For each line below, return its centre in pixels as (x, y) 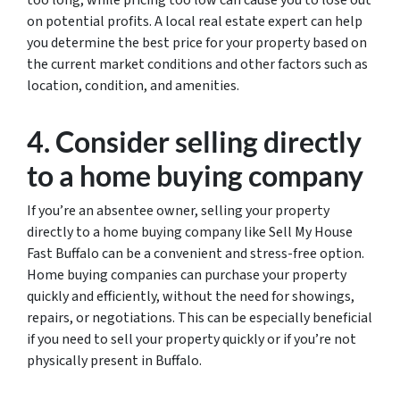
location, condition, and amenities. (133, 86)
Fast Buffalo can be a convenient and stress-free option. (196, 254)
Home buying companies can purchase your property (187, 275)
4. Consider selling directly (194, 142)
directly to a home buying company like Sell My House (190, 232)
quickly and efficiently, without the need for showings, (191, 296)
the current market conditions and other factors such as (197, 64)
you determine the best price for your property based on (197, 43)
